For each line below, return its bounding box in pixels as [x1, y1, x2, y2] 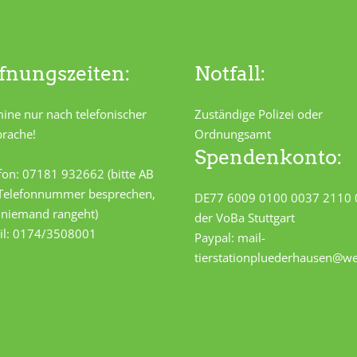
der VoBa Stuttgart [194, 210, 295, 226]
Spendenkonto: [194, 145, 342, 169]
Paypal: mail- [194, 229, 265, 245]
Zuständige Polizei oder [194, 106, 323, 122]
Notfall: [194, 61, 265, 85]
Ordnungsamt [194, 126, 271, 142]
